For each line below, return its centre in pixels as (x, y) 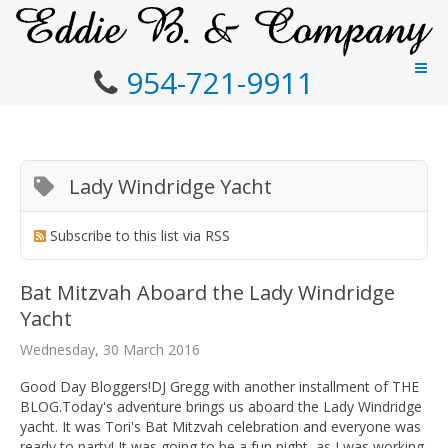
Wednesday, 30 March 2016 (110, 349)
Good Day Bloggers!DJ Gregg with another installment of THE (219, 386)
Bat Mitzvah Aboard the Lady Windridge (207, 292)
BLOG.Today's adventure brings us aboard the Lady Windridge (221, 406)
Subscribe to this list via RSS (140, 235)
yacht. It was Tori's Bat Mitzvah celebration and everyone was (220, 426)
